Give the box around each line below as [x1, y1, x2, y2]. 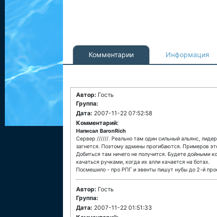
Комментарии [89, 50, 134, 59]
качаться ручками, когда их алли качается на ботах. [76, 159, 210, 165]
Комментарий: [76, 119, 119, 126]
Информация [166, 50, 209, 59]
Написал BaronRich [76, 128, 126, 134]
